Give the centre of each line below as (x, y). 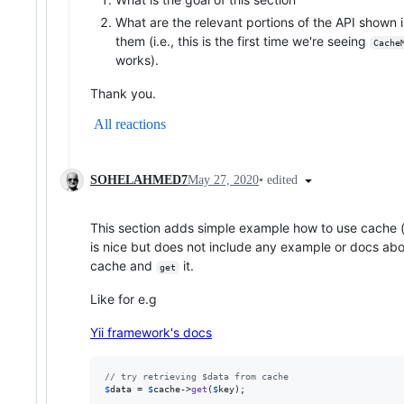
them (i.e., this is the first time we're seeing (243, 41)
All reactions (130, 124)
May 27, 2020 (223, 179)
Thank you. (123, 93)
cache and (123, 265)
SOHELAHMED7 (139, 179)
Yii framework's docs (151, 332)
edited (284, 179)
